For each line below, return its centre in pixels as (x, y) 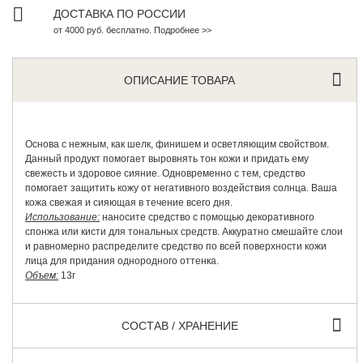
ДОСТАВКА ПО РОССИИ (120, 14)
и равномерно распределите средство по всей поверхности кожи (176, 247)
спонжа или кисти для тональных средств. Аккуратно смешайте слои (184, 232)
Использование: (63, 218)
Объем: (42, 276)
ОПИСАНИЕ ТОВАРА (180, 81)
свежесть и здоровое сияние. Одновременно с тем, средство (166, 174)
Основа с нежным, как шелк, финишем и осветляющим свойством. (177, 145)
